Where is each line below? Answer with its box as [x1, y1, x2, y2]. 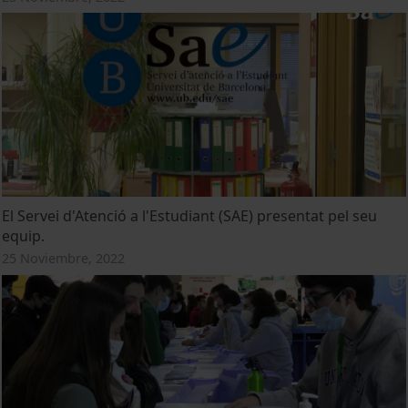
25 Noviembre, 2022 [2, 249, 126, 267]
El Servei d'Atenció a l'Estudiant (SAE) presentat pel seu [2, 205, 378, 226]
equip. [2, 225, 46, 246]
